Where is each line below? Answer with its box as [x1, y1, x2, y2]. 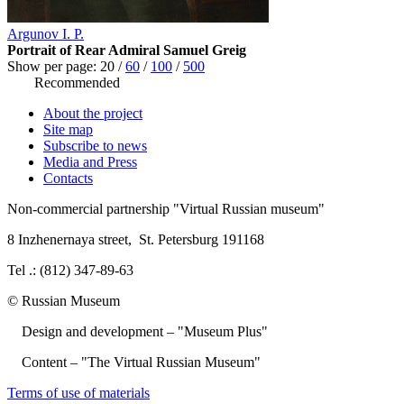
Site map [43, 122, 93, 138]
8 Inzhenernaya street [7, 232, 128, 248]
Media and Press [43, 154, 137, 170]
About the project [43, 106, 142, 122]
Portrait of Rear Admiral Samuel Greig [7, 42, 246, 59]
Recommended [34, 75, 120, 91]
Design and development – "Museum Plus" [7, 324, 268, 340]
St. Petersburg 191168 [135, 232, 264, 248]
